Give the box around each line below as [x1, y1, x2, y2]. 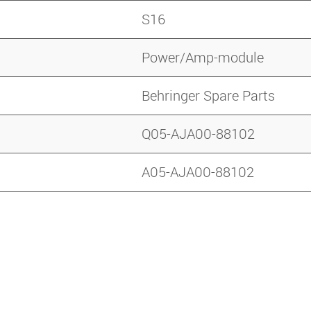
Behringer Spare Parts [142, 86, 275, 106]
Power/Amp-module [142, 48, 264, 67]
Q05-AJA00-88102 [142, 124, 255, 144]
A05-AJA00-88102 [142, 162, 254, 182]
